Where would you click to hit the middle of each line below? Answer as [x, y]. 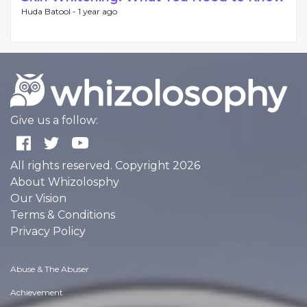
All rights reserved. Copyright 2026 [105, 165]
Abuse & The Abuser [50, 269]
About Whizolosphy [65, 182]
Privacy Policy [48, 231]
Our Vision [38, 198]
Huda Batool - [50, 11]
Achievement [37, 292]
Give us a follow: [54, 120]
